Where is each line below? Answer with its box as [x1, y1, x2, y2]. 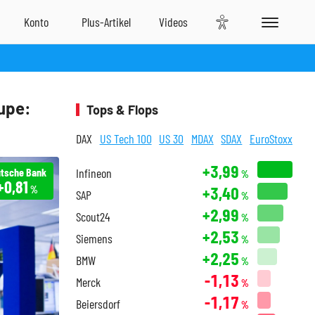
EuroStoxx [249, 131, 292, 146]
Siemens [76, 231, 112, 246]
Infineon [76, 165, 112, 181]
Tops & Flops [86, 102, 158, 117]
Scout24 [76, 209, 110, 224]
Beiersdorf [76, 296, 120, 311]
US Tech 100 [99, 131, 152, 146]
